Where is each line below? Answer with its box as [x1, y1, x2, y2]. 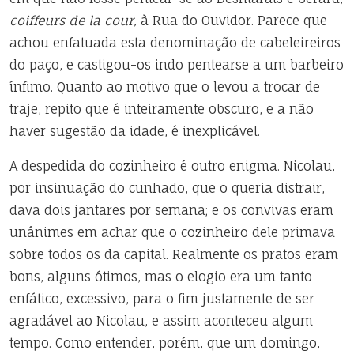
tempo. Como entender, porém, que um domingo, [9, 335, 320, 351]
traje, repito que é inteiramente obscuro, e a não [9, 101, 314, 117]
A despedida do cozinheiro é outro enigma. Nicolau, [9, 158, 335, 174]
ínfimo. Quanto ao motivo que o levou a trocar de [9, 79, 320, 95]
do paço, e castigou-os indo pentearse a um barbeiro [9, 57, 344, 73]
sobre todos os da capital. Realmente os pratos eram [9, 247, 338, 262]
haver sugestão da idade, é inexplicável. [9, 123, 260, 139]
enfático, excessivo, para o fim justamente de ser [9, 291, 314, 307]
